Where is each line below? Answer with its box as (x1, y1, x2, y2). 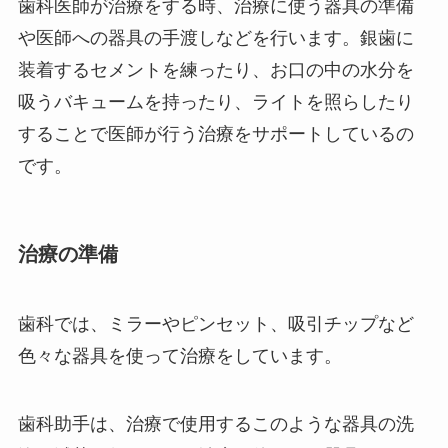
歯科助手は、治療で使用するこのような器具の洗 (17, 413, 414, 434)
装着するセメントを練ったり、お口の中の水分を (17, 60, 414, 81)
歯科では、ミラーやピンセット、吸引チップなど (17, 313, 414, 334)
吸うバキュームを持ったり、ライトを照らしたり (17, 92, 414, 113)
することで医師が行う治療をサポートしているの (17, 124, 414, 145)
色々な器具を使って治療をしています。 (17, 345, 342, 366)
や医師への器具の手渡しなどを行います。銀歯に (17, 28, 414, 49)
